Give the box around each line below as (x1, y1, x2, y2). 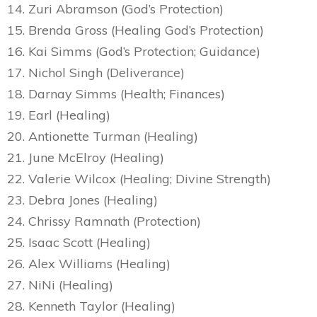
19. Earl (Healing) (7, 107, 110, 123)
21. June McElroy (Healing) (7, 149, 164, 166)
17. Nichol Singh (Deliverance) (7, 64, 185, 81)
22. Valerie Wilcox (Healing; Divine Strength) (7, 171, 271, 187)
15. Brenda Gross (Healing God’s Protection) (7, 22, 264, 38)
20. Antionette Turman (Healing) (7, 128, 198, 144)
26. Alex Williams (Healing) (7, 255, 171, 272)
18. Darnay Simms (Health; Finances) (7, 86, 225, 102)
